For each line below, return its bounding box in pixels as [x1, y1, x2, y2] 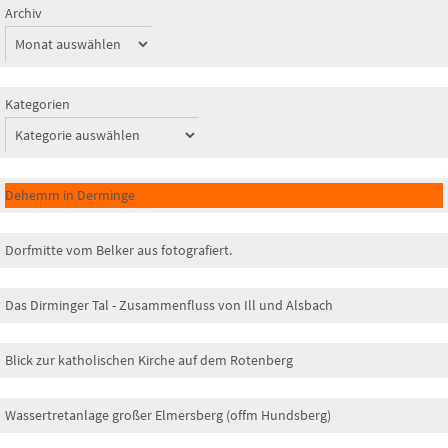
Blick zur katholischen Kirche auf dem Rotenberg [5, 350, 293, 369]
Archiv [5, 3, 42, 22]
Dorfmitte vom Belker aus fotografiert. [5, 240, 232, 259]
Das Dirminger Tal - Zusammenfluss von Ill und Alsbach [5, 295, 333, 314]
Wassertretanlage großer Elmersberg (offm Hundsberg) [5, 405, 331, 424]
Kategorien [5, 94, 70, 113]
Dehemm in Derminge [5, 185, 135, 204]
